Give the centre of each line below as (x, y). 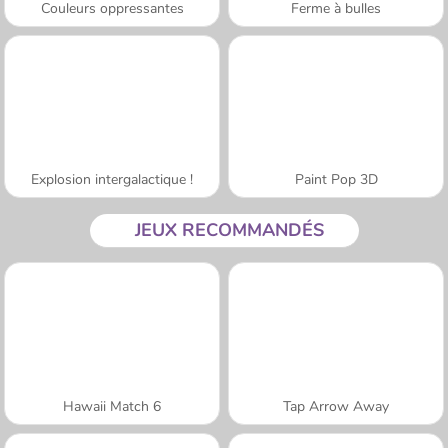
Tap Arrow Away (336, 406)
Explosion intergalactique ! (112, 179)
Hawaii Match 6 (112, 406)
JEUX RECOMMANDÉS (229, 229)
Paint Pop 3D (336, 179)
